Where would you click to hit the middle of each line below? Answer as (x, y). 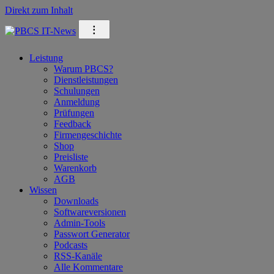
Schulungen (77, 91)
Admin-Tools (80, 223)
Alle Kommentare (88, 267)
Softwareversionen (90, 212)
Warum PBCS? (83, 69)
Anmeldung (77, 102)
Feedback (72, 124)
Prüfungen (74, 113)
